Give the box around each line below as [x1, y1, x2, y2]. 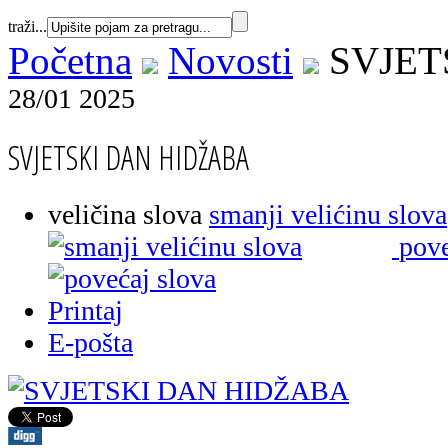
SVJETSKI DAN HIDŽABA [8, 134, 249, 179]
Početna [8, 38, 132, 82]
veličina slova [48, 198, 202, 230]
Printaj [48, 294, 123, 326]
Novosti [168, 38, 293, 82]
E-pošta [48, 326, 133, 358]
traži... [8, 17, 47, 35]
